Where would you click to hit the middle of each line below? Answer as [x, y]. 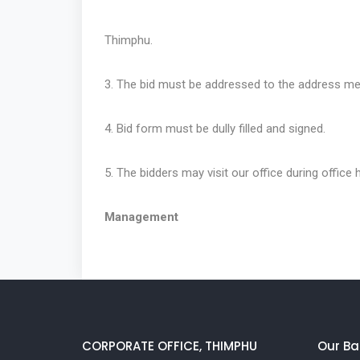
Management [141, 217]
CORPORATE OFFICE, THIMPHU [170, 346]
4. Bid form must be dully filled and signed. [215, 129]
